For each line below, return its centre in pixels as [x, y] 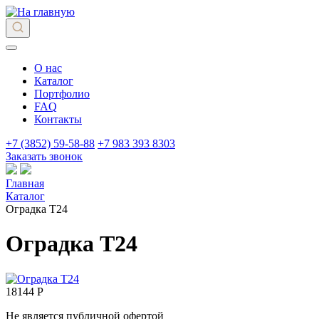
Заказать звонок [44, 156]
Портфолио [62, 94]
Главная [25, 183]
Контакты [58, 119]
